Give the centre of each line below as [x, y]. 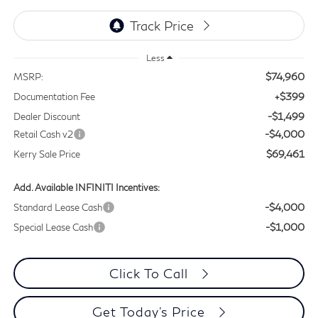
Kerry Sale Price [46, 154]
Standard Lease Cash [57, 208]
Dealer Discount [46, 117]
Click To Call [151, 274]
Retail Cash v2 [43, 135]
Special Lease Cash [53, 227]
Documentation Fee [54, 97]
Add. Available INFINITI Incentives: [86, 188]
